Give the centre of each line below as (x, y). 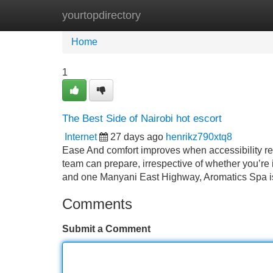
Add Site (237, 15)
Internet (81, 137)
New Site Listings (163, 15)
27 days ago (137, 137)
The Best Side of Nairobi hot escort (142, 119)
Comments (97, 204)
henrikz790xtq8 (199, 137)
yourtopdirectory (101, 15)
